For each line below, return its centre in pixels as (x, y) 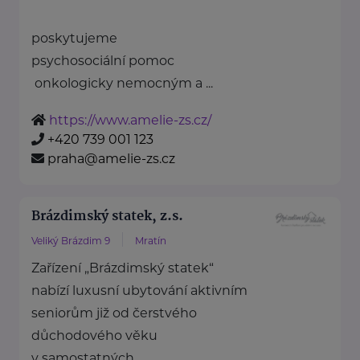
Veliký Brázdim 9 (71, 241)
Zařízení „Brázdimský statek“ (123, 268)
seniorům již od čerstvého (114, 313)
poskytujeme (76, 39)
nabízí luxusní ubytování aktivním (139, 291)
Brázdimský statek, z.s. (107, 217)
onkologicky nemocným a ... (122, 84)
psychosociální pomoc (103, 61)
